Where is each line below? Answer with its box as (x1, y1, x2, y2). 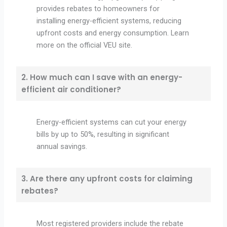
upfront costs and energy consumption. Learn (36, 28, 190, 38)
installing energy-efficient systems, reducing (36, 16, 182, 26)
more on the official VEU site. (36, 41, 133, 50)
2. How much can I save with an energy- (21, 72, 183, 83)
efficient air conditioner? (21, 84, 122, 95)
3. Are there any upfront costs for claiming (21, 173, 193, 184)
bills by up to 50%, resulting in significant (36, 130, 170, 139)
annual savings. (36, 142, 88, 152)
